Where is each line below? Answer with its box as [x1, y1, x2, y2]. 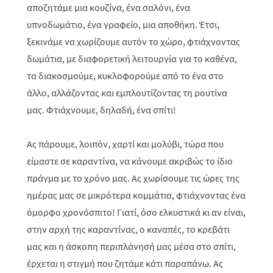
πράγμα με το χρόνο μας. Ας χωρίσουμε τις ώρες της [27, 172, 239, 184]
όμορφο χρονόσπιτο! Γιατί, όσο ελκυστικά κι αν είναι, [27, 206, 246, 218]
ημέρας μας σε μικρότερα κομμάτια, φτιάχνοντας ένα [27, 189, 246, 201]
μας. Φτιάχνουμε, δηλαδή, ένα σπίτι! [27, 104, 176, 116]
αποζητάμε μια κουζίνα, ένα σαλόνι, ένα [27, 1, 190, 13]
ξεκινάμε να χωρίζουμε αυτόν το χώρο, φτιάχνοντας [27, 35, 240, 48]
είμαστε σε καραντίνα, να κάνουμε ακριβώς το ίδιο [27, 155, 233, 167]
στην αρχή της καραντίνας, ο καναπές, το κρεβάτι [27, 223, 230, 235]
